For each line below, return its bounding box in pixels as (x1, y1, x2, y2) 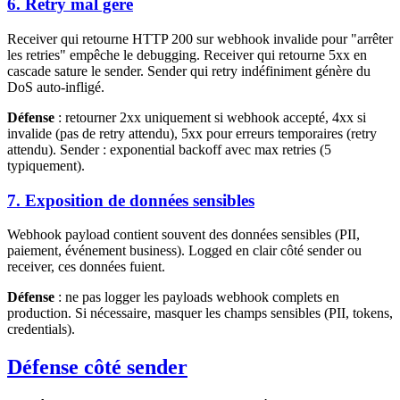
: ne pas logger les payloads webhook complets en (54, 289, 339, 305)
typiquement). (7, 158, 85, 173)
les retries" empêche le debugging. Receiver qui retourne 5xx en (7, 47, 367, 62)
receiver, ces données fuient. (7, 259, 165, 275)
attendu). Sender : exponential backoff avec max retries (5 (7, 142, 331, 157)
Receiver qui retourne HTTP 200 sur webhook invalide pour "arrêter (7, 31, 393, 46)
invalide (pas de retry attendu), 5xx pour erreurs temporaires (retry (7, 126, 377, 141)
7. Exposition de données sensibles (7, 190, 254, 210)
